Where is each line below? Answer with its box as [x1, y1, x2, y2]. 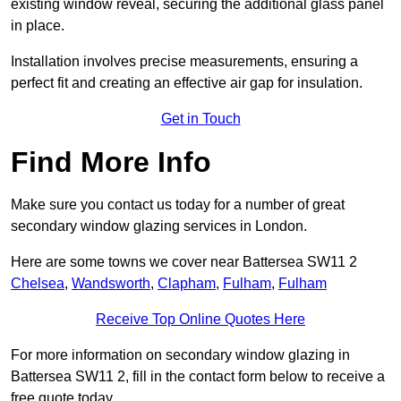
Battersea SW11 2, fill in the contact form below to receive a [11, 369, 385, 385]
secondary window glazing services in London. [11, 218, 307, 235]
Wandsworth [72, 276, 150, 292]
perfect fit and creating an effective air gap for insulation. [11, 75, 363, 91]
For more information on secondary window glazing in [11, 347, 350, 363]
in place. [11, 18, 68, 34]
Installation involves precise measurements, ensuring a [11, 54, 358, 70]
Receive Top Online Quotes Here [96, 311, 305, 328]
